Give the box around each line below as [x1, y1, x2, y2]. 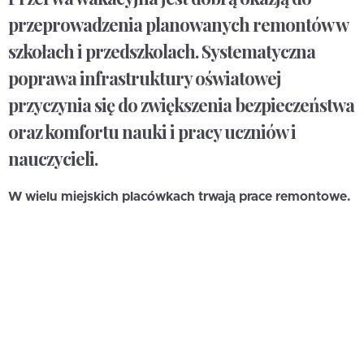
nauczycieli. [8, 146, 97, 171]
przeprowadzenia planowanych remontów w [8, 12, 348, 37]
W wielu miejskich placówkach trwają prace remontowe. [8, 190, 351, 204]
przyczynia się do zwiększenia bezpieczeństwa [8, 93, 354, 117]
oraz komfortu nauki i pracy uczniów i [8, 119, 296, 144]
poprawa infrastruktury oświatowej [8, 66, 281, 90]
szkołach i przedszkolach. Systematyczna [8, 39, 315, 63]
